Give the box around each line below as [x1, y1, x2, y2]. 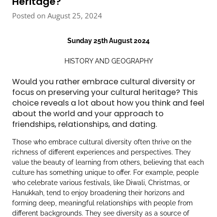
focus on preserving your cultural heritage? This [12, 87, 198, 98]
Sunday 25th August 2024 [67, 37, 150, 45]
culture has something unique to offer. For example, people [12, 169, 199, 177]
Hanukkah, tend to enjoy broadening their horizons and [12, 189, 185, 197]
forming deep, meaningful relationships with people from [12, 199, 193, 207]
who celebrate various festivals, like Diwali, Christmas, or [12, 179, 190, 187]
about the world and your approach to [12, 108, 164, 120]
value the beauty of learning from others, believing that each [12, 158, 204, 167]
